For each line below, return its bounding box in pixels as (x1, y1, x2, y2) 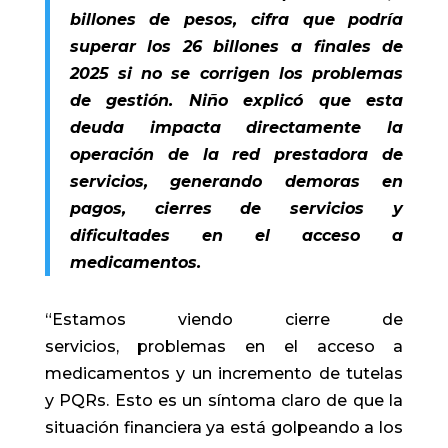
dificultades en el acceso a (69, 225, 404, 245)
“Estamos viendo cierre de (44, 309, 404, 329)
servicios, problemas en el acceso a (44, 336, 404, 356)
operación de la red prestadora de (69, 144, 404, 164)
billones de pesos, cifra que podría (69, 9, 404, 29)
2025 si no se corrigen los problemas (69, 63, 404, 83)
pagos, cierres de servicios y (69, 198, 404, 218)
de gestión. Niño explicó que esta (69, 90, 404, 110)
